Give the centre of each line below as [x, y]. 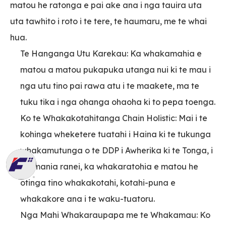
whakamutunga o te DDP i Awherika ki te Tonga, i [117, 151]
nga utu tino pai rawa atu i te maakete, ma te [110, 86]
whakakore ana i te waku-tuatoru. [88, 199]
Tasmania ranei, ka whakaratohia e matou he [109, 167]
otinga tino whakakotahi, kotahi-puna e [98, 183]
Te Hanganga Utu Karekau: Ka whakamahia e [111, 54]
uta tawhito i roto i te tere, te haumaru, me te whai [108, 21]
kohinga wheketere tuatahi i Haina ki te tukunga [116, 134]
